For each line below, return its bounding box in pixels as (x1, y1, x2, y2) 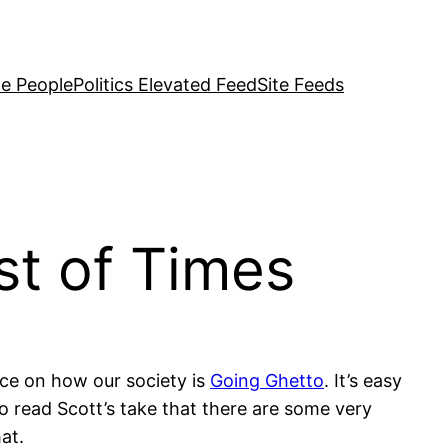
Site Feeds (257, 74, 344, 96)
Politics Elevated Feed (73, 74, 257, 96)
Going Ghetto (210, 370, 324, 392)
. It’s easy (324, 370, 402, 392)
